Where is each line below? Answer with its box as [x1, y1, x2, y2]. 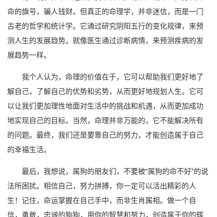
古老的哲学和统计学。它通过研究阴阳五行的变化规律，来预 [7, 21, 203, 30]
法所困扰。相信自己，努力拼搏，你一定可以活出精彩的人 [7, 181, 196, 190]
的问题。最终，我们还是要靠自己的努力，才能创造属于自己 [7, 130, 203, 139]
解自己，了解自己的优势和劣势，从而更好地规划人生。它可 [7, 87, 203, 95]
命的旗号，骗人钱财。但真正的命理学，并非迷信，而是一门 [7, 7, 203, 15]
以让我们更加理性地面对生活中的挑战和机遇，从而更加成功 [7, 101, 203, 110]
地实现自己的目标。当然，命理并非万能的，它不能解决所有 [7, 116, 203, 124]
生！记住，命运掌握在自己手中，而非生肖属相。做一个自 [7, 196, 196, 204]
